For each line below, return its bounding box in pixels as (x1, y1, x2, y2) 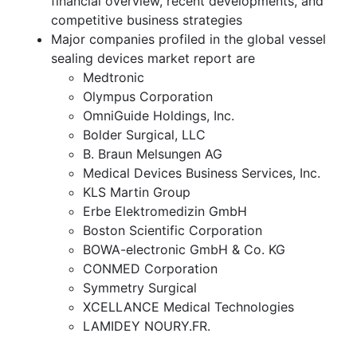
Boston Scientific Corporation (83, 222, 262, 239)
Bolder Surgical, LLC (83, 127, 206, 143)
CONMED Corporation (83, 261, 218, 277)
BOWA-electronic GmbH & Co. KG (83, 241, 285, 258)
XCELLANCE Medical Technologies (83, 299, 294, 316)
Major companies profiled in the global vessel (51, 31, 326, 48)
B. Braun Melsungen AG (83, 146, 222, 163)
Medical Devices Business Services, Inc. (83, 165, 320, 182)
